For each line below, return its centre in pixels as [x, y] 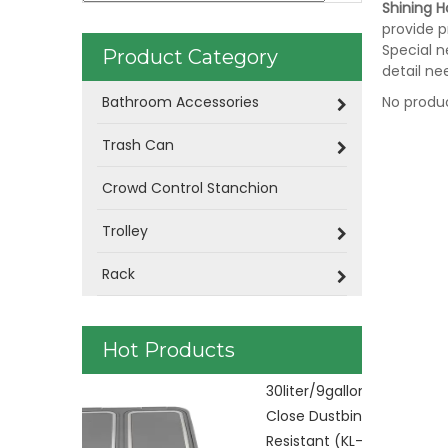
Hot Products [168, 350]
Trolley [125, 231]
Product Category [190, 57]
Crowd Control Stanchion [190, 188]
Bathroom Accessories [180, 102]
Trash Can [138, 145]
